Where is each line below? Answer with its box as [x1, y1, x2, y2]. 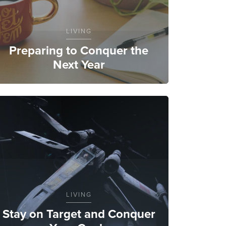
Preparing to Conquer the [9, 41, 148, 60]
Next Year [52, 55, 105, 74]
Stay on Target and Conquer [2, 204, 155, 223]
